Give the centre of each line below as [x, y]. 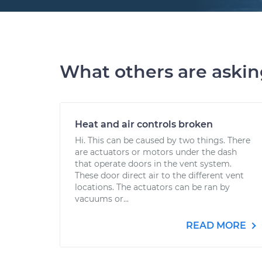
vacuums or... [102, 199]
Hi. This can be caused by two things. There [163, 140]
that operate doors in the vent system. [153, 164]
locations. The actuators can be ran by [152, 187]
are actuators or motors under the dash [156, 152]
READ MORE [217, 225]
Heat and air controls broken [144, 124]
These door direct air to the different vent [159, 175]
